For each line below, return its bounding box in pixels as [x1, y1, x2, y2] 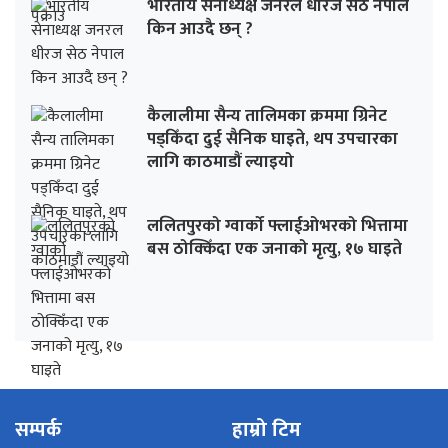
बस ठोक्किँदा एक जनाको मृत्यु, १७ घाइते [147, 235, 402, 264]
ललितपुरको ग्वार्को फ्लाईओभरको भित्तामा [147, 212, 408, 241]
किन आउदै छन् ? [147, 15, 253, 44]
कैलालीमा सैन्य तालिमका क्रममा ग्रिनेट [147, 102, 387, 131]
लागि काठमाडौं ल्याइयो [147, 148, 294, 177]
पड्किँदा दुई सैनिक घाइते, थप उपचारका [147, 125, 398, 154]
